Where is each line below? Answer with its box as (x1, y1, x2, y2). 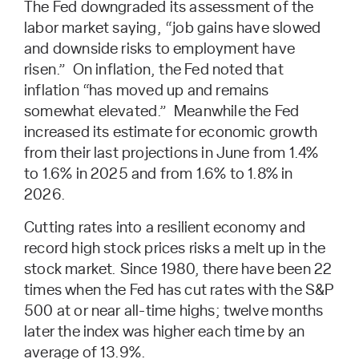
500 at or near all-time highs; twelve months (24, 303, 324, 319)
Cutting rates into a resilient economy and (24, 220, 305, 236)
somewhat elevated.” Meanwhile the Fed (24, 103, 300, 119)
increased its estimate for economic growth (24, 124, 317, 140)
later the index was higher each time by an (24, 324, 305, 340)
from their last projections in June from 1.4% (24, 145, 319, 161)
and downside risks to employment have (24, 41, 296, 57)
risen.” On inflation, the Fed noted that (24, 62, 284, 78)
